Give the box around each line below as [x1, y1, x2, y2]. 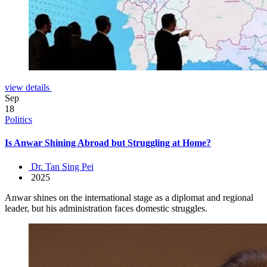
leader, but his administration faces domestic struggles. [5, 203, 207, 213]
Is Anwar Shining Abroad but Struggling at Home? [5, 138, 211, 148]
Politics [5, 114, 32, 125]
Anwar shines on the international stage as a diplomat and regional [5, 192, 253, 203]
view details [5, 82, 52, 93]
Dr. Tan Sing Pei [29, 161, 94, 172]
